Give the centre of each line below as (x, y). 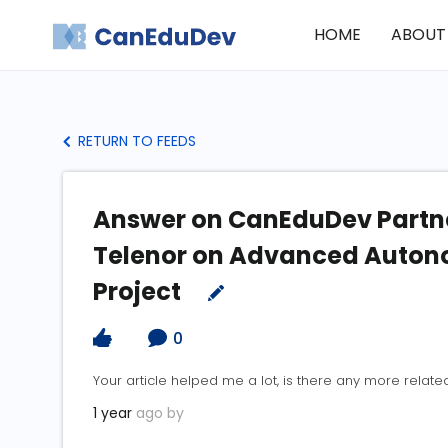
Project (139, 291)
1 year (112, 413)
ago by (158, 413)
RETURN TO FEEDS (135, 141)
